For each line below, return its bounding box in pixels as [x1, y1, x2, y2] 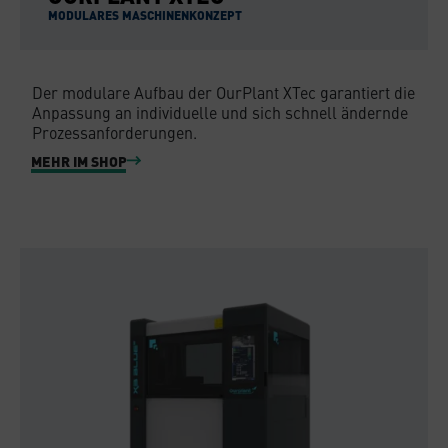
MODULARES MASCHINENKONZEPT [48, 5, 242, 24]
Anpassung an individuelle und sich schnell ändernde [32, 100, 408, 123]
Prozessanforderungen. [32, 120, 197, 143]
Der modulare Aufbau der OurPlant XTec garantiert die [32, 80, 415, 103]
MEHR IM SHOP [31, 150, 127, 171]
